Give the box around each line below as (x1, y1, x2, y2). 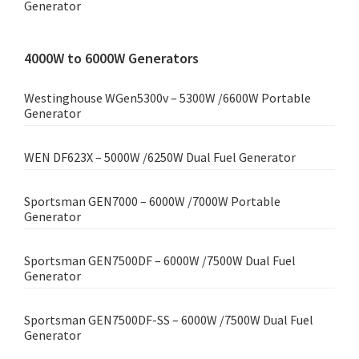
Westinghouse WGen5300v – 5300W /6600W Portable (24, 90, 311, 107)
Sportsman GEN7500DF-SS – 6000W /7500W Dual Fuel (24, 312, 313, 329)
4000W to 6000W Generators (24, 49, 199, 68)
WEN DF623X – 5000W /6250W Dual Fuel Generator (24, 149, 296, 166)
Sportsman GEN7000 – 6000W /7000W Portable (24, 193, 280, 210)
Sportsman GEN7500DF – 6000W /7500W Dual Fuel (24, 252, 296, 269)
